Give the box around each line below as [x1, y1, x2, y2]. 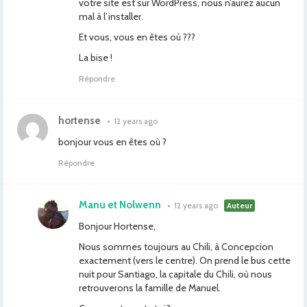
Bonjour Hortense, [79, 220, 156, 232]
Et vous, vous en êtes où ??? [79, 31, 195, 43]
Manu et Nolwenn [79, 199, 161, 211]
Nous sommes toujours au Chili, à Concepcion [79, 241, 273, 253]
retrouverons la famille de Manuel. [79, 282, 221, 294]
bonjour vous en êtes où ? [58, 136, 167, 148]
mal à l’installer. [79, 10, 143, 23]
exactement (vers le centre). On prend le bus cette [79, 254, 291, 267]
